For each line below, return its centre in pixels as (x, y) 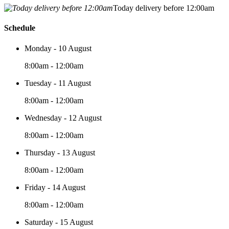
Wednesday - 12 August (63, 118)
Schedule (20, 28)
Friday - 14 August (55, 187)
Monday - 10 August (58, 48)
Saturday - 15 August (59, 222)
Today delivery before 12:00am (164, 8)
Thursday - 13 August (60, 152)
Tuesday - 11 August (58, 83)
